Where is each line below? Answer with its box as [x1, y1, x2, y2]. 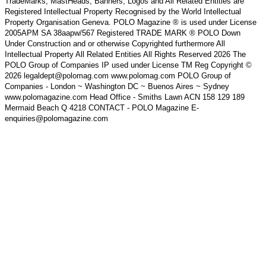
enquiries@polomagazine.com [5, 113, 108, 123]
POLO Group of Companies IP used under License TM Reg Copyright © [5, 60, 252, 69]
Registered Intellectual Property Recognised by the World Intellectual [5, 7, 241, 16]
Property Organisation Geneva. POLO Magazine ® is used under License [5, 17, 256, 27]
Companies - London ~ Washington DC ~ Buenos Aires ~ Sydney [5, 81, 229, 91]
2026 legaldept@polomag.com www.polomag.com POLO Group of [5, 71, 231, 80]
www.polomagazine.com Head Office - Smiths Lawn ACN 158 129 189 [5, 92, 245, 102]
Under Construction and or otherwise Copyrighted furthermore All [5, 39, 225, 48]
